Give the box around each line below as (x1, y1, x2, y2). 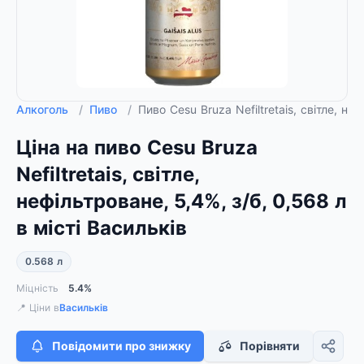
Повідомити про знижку (52, 339, 191, 353)
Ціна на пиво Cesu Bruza (16, 136, 258, 159)
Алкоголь (16, 102, 72, 116)
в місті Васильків (16, 216, 187, 240)
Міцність (16, 282, 58, 294)
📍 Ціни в (16, 301, 59, 314)
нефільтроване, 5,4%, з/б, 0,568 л (16, 189, 347, 213)
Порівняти (240, 339, 300, 353)
